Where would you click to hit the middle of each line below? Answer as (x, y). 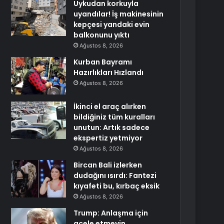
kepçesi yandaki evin (112, 24)
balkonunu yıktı (102, 35)
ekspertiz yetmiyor (108, 138)
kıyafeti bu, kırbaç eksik (117, 186)
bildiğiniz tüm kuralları (114, 117)
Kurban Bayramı (103, 62)
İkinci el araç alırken (110, 106)
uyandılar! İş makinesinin (119, 14)
